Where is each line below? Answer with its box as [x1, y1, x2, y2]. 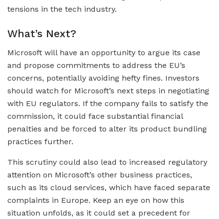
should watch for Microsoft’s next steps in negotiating [7, 86, 209, 95]
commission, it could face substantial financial [7, 111, 183, 121]
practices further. [7, 136, 73, 146]
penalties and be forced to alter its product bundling [7, 124, 207, 133]
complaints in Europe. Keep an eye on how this [7, 195, 184, 205]
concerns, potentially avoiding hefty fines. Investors [7, 73, 199, 83]
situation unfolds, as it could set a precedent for [7, 208, 190, 218]
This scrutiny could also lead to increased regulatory [7, 157, 207, 167]
